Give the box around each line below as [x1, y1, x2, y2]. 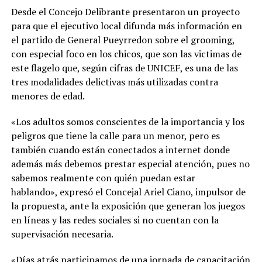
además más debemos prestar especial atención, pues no [11, 157, 250, 170]
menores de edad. [11, 89, 87, 102]
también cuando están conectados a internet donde [11, 143, 230, 156]
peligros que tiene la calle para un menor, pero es [11, 129, 220, 142]
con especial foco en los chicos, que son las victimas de [11, 47, 242, 60]
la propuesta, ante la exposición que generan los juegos [11, 199, 245, 212]
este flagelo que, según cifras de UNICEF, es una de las [11, 61, 238, 74]
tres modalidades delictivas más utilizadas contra [11, 75, 218, 88]
